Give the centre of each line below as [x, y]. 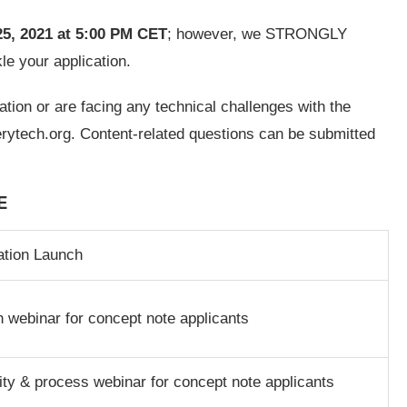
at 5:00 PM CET [112, 34]
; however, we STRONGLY [257, 34]
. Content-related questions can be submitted [223, 134]
